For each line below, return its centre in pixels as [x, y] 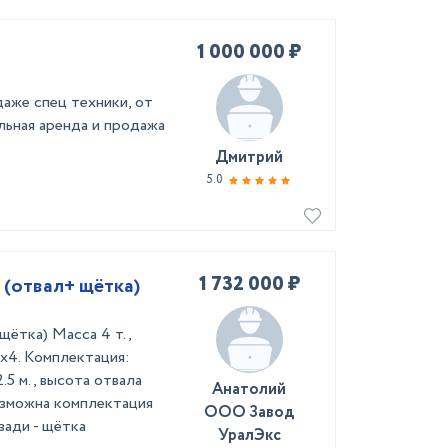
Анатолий [249, 389]
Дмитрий [249, 157]
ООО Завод [249, 412]
